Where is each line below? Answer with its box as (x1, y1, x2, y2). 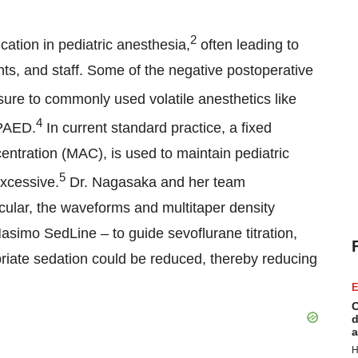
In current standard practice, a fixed (42, 120, 272, 136)
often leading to (197, 37, 299, 53)
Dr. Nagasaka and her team (66, 174, 245, 190)
